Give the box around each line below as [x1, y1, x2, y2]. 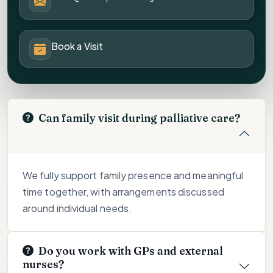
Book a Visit [51, 40, 104, 52]
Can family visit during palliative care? [38, 111, 240, 124]
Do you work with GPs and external [38, 244, 157, 257]
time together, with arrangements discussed [23, 185, 224, 198]
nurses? [23, 257, 64, 271]
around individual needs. [23, 201, 132, 214]
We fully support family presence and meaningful [23, 168, 244, 182]
